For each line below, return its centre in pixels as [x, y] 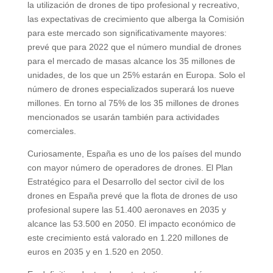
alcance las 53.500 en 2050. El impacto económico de [131, 223]
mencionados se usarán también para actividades [123, 117]
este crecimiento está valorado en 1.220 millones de [128, 237]
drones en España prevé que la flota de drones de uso [132, 195]
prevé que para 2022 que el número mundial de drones [134, 47]
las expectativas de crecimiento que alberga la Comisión [136, 19]
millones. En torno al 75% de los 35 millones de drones [133, 103]
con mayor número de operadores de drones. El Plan [130, 167]
